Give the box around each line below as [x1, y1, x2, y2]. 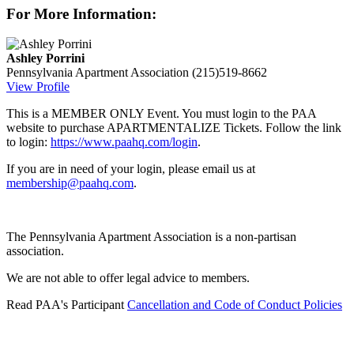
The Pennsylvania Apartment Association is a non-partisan [6, 230, 296, 244]
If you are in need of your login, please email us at [6, 162, 255, 176]
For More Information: [6, 5, 156, 22]
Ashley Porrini [6, 51, 85, 66]
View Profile [6, 80, 70, 94]
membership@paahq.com [6, 176, 134, 190]
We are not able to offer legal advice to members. [6, 271, 250, 285]
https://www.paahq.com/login [51, 135, 198, 149]
